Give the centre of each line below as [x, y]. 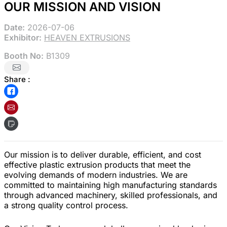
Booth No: [24, 55]
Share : [17, 79]
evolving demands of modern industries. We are [96, 175]
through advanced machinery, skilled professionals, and [111, 195]
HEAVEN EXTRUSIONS [87, 37]
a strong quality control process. [66, 205]
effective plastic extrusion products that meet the [97, 164]
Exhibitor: [23, 37]
